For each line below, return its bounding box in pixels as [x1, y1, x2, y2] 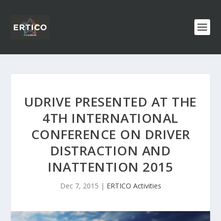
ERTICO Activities [106, 181, 161, 190]
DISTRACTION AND [50, 142, 171, 159]
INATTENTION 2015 [48, 158, 173, 176]
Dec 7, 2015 [60, 181, 99, 190]
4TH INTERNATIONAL [42, 109, 179, 127]
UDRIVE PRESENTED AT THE [24, 93, 197, 110]
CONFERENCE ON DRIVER [31, 125, 190, 143]
